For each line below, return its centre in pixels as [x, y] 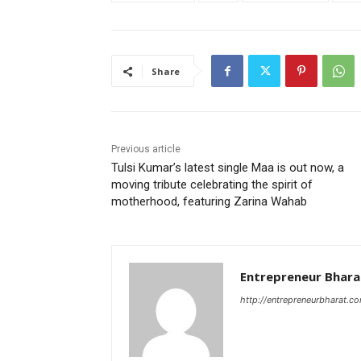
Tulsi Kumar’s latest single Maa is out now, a [228, 168]
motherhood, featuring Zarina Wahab [209, 202]
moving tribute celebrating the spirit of [212, 185]
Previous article [146, 149]
